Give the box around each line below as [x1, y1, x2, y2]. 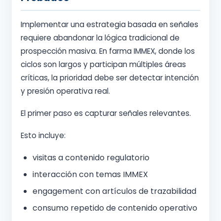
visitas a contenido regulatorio [33, 152, 149, 164]
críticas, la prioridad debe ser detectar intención [21, 73, 199, 83]
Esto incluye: [21, 130, 66, 141]
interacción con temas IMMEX [33, 169, 148, 181]
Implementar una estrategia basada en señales [21, 19, 198, 30]
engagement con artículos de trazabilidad [33, 185, 196, 197]
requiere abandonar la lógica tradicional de [21, 33, 180, 43]
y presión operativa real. [21, 86, 110, 97]
